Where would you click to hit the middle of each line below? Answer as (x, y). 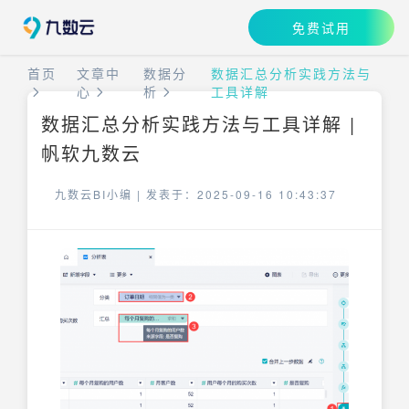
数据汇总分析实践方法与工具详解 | (199, 124)
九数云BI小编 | (100, 194)
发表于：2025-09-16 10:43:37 (241, 194)
